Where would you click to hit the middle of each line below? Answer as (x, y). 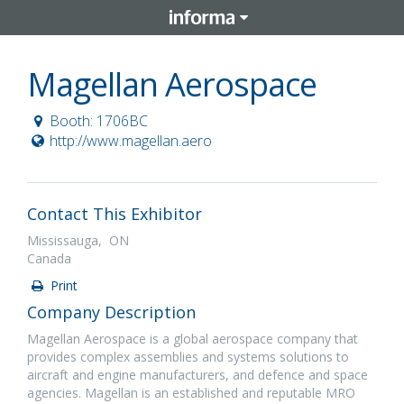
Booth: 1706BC (98, 121)
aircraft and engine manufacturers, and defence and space (197, 375)
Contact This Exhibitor (115, 214)
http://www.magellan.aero (130, 141)
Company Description (111, 312)
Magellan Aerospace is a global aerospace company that (193, 339)
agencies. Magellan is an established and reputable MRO (191, 393)
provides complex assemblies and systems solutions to (188, 357)
